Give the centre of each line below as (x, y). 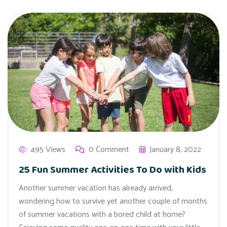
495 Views (48, 150)
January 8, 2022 (175, 150)
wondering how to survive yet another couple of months (113, 202)
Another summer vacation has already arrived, (96, 188)
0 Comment (109, 150)
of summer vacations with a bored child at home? (102, 215)
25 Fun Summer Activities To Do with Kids (112, 170)
